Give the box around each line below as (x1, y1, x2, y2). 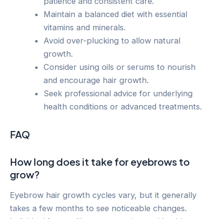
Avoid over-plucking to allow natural (44, 35, 181, 45)
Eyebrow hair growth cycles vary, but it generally (10, 190, 197, 200)
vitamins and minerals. (44, 22, 126, 32)
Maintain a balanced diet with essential (44, 9, 188, 19)
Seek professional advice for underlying (44, 88, 193, 98)
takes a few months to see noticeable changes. (10, 203, 187, 213)
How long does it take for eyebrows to (10, 155, 190, 168)
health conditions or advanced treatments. (44, 101, 202, 111)
